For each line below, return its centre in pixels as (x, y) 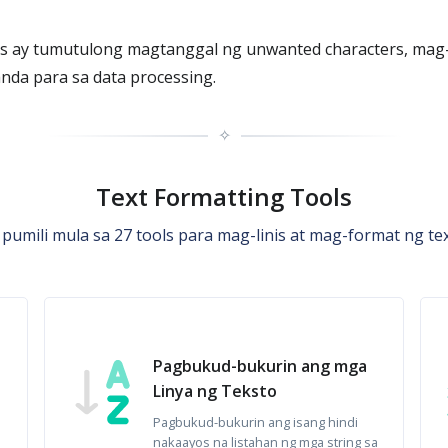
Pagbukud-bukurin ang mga (260, 366)
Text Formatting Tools (224, 196)
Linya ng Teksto (215, 391)
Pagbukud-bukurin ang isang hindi (256, 422)
